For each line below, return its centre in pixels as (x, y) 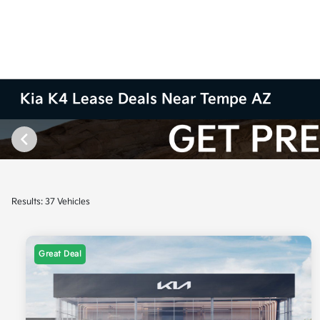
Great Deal (60, 254)
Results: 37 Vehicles (51, 201)
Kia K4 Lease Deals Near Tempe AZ (146, 99)
